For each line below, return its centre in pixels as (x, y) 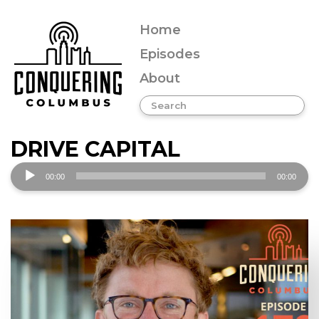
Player (31, 192)
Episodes (170, 54)
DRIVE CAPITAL (95, 149)
